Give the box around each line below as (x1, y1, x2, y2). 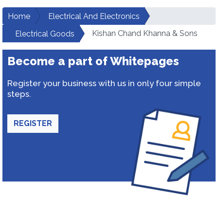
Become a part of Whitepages (7, 54, 179, 68)
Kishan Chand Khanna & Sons (92, 29, 198, 38)
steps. (7, 89, 31, 99)
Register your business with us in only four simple (7, 78, 201, 88)
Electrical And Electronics (48, 12, 140, 21)
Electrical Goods (15, 29, 74, 38)
